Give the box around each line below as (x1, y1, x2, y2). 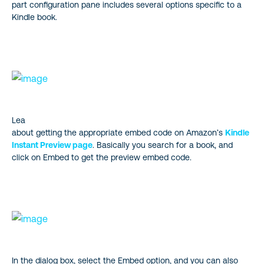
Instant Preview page (12, 140, 93, 150)
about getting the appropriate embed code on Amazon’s (12, 127, 225, 137)
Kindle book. (12, 12, 57, 22)
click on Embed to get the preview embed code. (12, 152, 192, 162)
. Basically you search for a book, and (93, 140, 233, 150)
